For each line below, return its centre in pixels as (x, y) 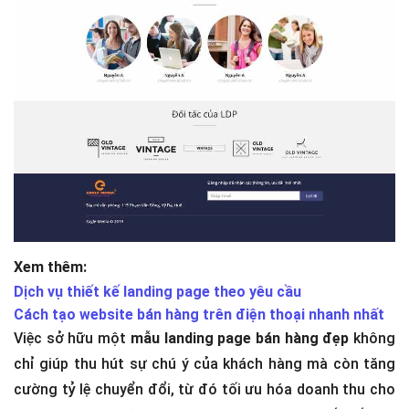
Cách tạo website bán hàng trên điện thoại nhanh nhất (199, 314)
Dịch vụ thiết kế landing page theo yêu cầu (157, 291)
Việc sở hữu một (72, 338)
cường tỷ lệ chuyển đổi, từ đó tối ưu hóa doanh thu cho (204, 389)
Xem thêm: (50, 267)
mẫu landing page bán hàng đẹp (240, 338)
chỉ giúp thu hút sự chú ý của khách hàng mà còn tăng (204, 363)
